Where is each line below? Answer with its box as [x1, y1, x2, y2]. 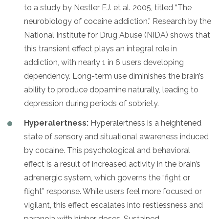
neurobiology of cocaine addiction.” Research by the [24, 16, 211, 26]
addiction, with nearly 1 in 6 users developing [24, 57, 184, 67]
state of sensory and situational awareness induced [24, 131, 209, 141]
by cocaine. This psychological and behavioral [24, 145, 190, 155]
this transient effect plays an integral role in [24, 44, 177, 53]
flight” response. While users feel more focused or [24, 186, 202, 196]
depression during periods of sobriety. [24, 98, 159, 108]
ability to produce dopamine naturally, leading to [24, 85, 198, 94]
